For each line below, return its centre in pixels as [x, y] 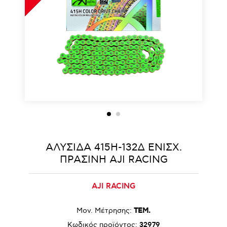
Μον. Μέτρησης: [104, 211]
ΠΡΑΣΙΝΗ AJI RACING [113, 160]
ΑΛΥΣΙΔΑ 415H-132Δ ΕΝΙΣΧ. [113, 147]
